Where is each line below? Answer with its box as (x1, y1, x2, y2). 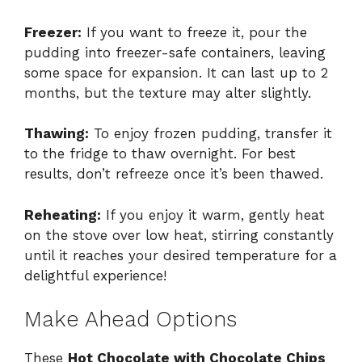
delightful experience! (24, 267, 166, 284)
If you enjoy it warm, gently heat (101, 206, 325, 223)
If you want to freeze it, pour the (82, 23, 307, 40)
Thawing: (24, 125, 89, 142)
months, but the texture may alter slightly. (24, 84, 311, 101)
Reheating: (24, 206, 101, 223)
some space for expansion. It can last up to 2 (24, 64, 328, 81)
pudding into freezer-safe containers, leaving (24, 44, 326, 61)
